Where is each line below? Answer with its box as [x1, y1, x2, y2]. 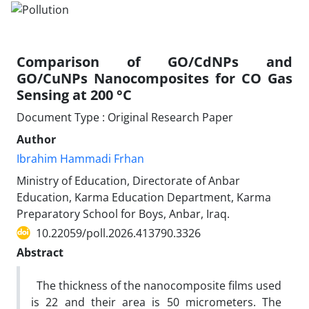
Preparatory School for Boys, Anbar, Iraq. [17, 206, 230, 221]
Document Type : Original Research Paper [17, 109, 233, 125]
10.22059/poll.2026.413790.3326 [36, 225, 201, 241]
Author [17, 131, 56, 147]
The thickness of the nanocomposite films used [31, 277, 281, 293]
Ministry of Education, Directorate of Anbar [17, 172, 240, 188]
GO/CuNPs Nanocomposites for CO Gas [17, 68, 292, 88]
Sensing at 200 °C [17, 85, 132, 104]
